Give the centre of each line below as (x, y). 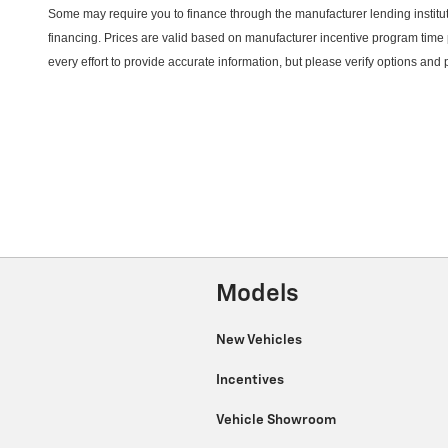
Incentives (251, 379)
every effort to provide (108, 62)
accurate (191, 62)
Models (257, 294)
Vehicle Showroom (277, 419)
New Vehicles (260, 339)
